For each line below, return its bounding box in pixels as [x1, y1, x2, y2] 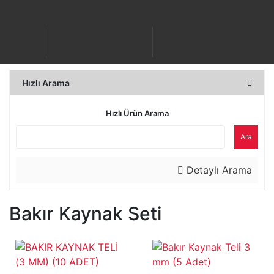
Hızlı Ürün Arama [105, 108, 169, 118]
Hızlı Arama [22, 78, 70, 88]
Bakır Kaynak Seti [9, 202, 161, 224]
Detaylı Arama [183, 164, 252, 176]
